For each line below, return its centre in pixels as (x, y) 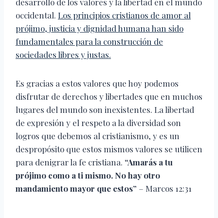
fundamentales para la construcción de (89, 42)
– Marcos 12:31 (164, 189)
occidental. (37, 15)
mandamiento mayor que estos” (76, 189)
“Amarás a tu (149, 162)
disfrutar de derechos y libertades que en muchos (109, 97)
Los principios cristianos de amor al (124, 15)
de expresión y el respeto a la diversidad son (98, 123)
